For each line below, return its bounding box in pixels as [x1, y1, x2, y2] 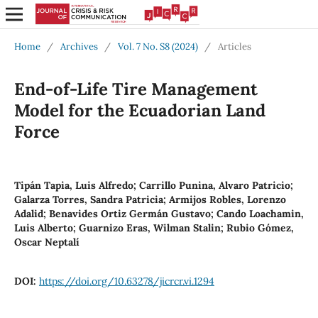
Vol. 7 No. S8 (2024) [117, 40, 198, 53]
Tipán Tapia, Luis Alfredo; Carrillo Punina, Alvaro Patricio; [13, 178, 293, 192]
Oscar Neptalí [13, 235, 79, 248]
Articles [217, 40, 251, 53]
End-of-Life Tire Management [13, 77, 258, 100]
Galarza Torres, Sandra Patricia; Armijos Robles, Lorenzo [13, 192, 286, 206]
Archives [60, 40, 98, 53]
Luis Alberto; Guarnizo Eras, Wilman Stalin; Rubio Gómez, [13, 221, 294, 234]
